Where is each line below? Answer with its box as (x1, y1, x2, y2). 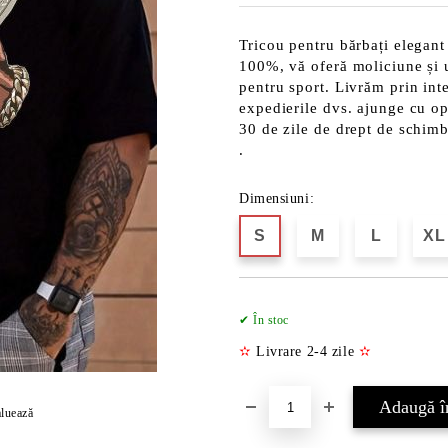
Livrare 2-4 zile (251, 344, 359, 359)
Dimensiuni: (239, 191, 315, 206)
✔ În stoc (239, 313, 290, 327)
